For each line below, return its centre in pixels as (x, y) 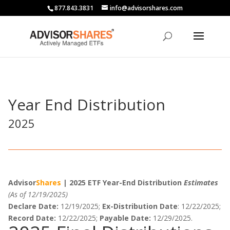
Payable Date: (127, 218)
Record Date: (32, 218)
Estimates (201, 183)
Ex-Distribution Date (140, 206)
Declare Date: (34, 206)
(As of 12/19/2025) (38, 194)
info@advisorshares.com (146, 8)
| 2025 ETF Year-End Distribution (123, 183)
